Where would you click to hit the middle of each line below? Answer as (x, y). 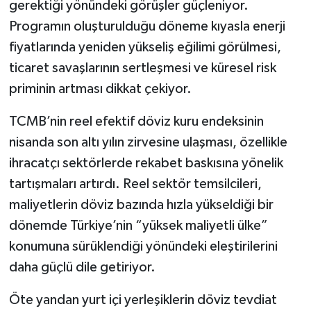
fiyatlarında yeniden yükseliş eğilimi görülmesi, (145, 48)
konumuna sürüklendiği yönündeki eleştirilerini (143, 247)
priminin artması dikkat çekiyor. (100, 89)
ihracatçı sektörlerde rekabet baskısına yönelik (146, 163)
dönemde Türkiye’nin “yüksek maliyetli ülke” (138, 226)
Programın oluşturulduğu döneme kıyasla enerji (147, 27)
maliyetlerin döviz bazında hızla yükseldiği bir (141, 205)
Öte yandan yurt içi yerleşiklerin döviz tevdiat (143, 300)
